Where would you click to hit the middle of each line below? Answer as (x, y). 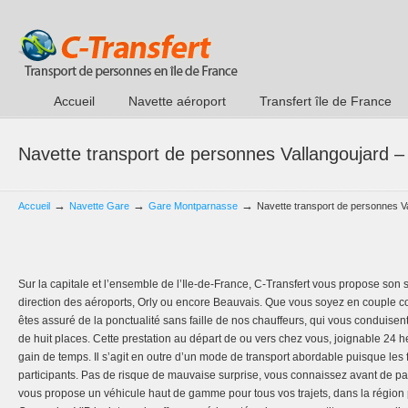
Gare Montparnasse (193, 206)
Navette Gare (99, 206)
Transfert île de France (326, 101)
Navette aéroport (177, 101)
